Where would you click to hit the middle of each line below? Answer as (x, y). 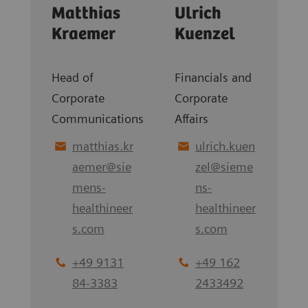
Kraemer (84, 34)
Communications (98, 119)
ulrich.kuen (225, 146)
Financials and (213, 77)
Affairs (191, 119)
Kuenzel (205, 34)
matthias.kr (103, 146)
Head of (73, 77)
